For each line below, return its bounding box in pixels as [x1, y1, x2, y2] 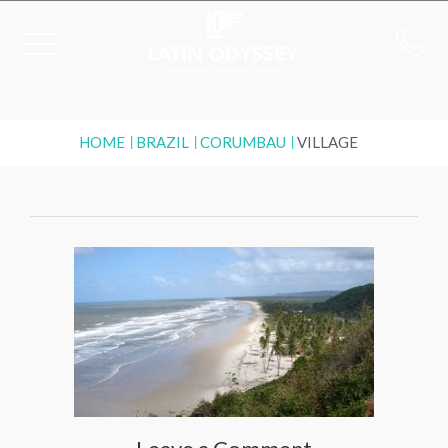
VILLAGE [297, 133, 358, 151]
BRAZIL [136, 133, 189, 151]
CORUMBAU [200, 133, 286, 151]
